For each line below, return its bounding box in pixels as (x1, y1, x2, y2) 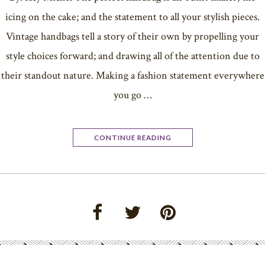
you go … (114, 88, 151, 102)
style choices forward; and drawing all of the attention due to (5, 49, 260, 63)
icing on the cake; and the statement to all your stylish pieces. (5, 9, 260, 24)
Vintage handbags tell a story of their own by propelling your (6, 29, 259, 43)
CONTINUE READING (93, 132, 172, 141)
